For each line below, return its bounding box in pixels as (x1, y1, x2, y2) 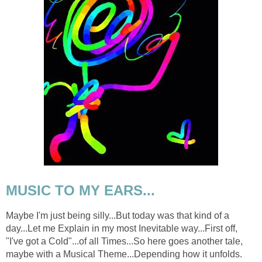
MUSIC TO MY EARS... (6, 182, 155, 199)
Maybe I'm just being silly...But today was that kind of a (6, 210, 229, 220)
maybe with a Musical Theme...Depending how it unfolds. (6, 249, 242, 259)
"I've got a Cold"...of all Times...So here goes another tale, (6, 236, 243, 246)
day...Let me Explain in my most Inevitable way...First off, (6, 223, 237, 233)
